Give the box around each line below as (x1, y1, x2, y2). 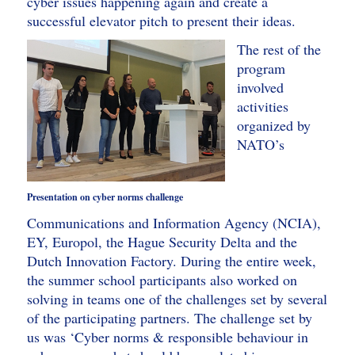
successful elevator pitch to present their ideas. (26, 11, 296, 30)
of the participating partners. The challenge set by (26, 308, 312, 327)
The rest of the (236, 40, 321, 59)
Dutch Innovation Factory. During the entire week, (26, 251, 316, 270)
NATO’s (236, 135, 284, 154)
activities (236, 97, 288, 116)
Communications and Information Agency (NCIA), (26, 213, 321, 232)
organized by (236, 116, 311, 135)
